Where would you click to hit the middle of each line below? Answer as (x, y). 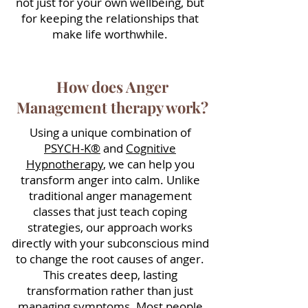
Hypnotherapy (64, 164)
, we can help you (148, 164)
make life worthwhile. (110, 34)
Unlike (183, 180)
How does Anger (112, 87)
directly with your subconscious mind (110, 243)
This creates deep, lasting (110, 275)
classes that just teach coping (110, 211)
